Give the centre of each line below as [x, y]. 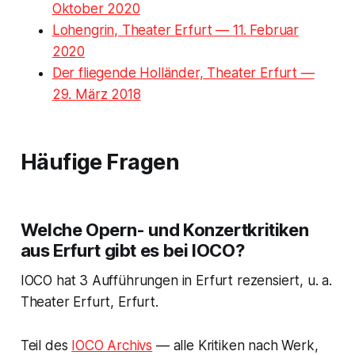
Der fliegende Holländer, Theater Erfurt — [183, 73]
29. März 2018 [96, 94]
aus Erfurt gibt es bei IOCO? [132, 250]
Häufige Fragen [100, 162]
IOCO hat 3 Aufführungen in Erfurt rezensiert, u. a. [176, 280]
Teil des [46, 345]
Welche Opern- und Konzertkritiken [164, 229]
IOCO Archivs [112, 345]
